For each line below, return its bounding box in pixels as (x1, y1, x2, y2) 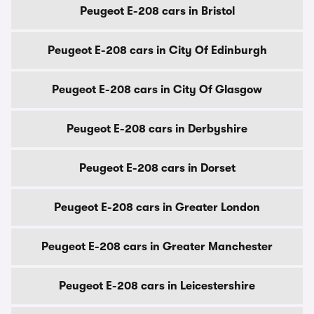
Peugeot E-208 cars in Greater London (54, 201, 260, 214)
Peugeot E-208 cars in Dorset (78, 162, 235, 175)
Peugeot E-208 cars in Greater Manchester (41, 240, 273, 253)
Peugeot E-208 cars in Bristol (79, 5, 235, 18)
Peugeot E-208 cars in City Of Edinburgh (47, 44, 267, 57)
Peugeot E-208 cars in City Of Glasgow (52, 83, 262, 96)
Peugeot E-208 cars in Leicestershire (59, 280, 255, 292)
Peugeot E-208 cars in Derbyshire (67, 123, 247, 135)
